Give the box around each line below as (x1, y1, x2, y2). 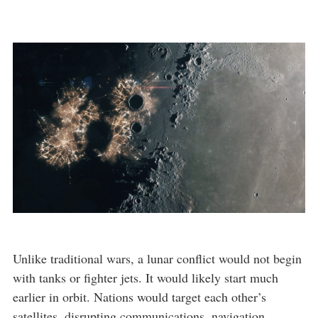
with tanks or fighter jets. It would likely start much (13, 269, 278, 286)
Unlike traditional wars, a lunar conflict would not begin (13, 250, 302, 267)
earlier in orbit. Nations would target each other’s (13, 288, 266, 305)
